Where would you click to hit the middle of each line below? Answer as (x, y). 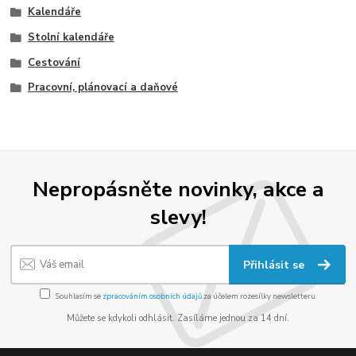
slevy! (178, 217)
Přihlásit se (276, 265)
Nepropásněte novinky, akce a (178, 189)
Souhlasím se (79, 296)
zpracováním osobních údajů (152, 296)
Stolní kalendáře (71, 37)
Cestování (54, 62)
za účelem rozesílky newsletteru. (259, 296)
